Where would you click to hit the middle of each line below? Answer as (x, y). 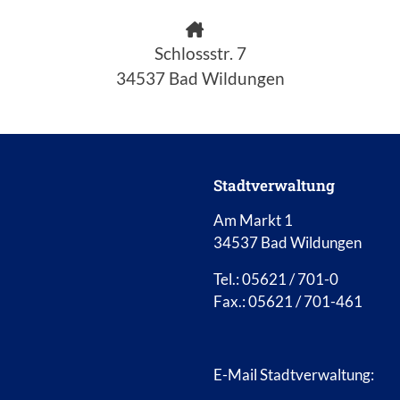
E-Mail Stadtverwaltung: (294, 375)
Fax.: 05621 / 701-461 (288, 302)
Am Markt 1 (253, 221)
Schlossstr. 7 (200, 54)
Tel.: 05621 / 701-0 (276, 279)
